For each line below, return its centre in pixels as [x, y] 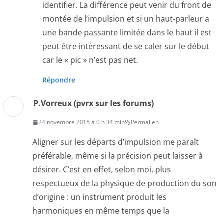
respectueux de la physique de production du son [124, 183]
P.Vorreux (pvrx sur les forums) [94, 103]
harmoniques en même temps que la [101, 211]
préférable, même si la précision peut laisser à [118, 156]
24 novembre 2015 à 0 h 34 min [82, 122]
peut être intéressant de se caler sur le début [126, 46]
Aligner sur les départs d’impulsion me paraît [116, 142]
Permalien [145, 122]
